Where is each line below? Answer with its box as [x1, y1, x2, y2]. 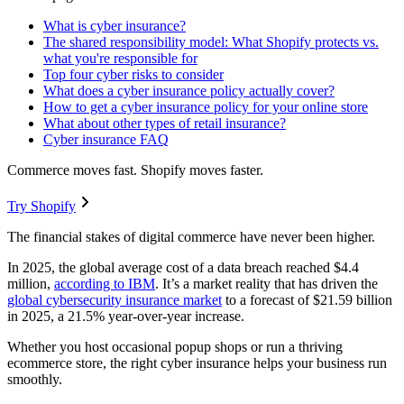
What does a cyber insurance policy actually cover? [43, 83, 335, 99]
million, [7, 276, 54, 292]
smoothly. [7, 372, 66, 388]
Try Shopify [7, 198, 76, 215]
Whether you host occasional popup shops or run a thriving [7, 339, 343, 355]
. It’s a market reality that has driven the [155, 276, 378, 292]
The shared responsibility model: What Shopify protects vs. [43, 34, 379, 50]
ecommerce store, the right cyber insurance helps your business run [7, 355, 387, 372]
